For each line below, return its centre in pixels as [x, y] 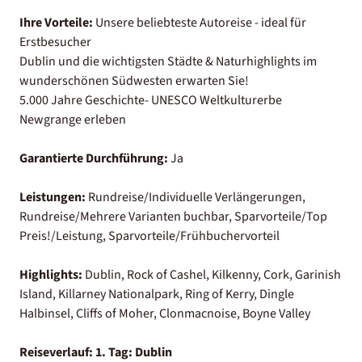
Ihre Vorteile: [56, 22]
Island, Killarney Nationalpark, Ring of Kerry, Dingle [157, 294]
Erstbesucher [55, 42]
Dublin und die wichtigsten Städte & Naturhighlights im [168, 61]
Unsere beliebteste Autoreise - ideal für [200, 22]
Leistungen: [53, 197]
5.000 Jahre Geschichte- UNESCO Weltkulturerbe [151, 100]
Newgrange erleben [73, 119]
